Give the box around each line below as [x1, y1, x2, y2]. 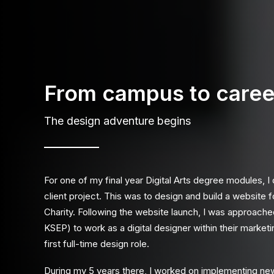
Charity [44, 206, 73, 218]
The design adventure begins [44, 114, 191, 127]
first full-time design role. [44, 238, 149, 250]
